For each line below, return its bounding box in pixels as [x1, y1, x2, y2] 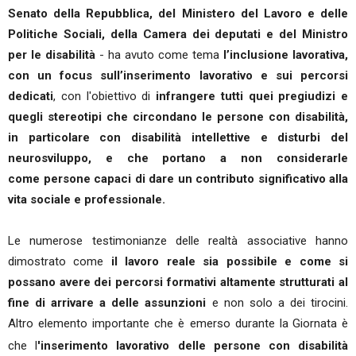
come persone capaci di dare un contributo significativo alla [8, 172, 348, 186]
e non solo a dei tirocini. [206, 296, 349, 310]
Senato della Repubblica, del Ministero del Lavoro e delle [8, 6, 348, 21]
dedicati [8, 89, 53, 103]
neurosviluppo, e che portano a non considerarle [8, 151, 348, 165]
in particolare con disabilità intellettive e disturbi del [8, 130, 348, 145]
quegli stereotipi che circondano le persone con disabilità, [8, 110, 348, 124]
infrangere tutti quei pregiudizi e [156, 89, 348, 103]
